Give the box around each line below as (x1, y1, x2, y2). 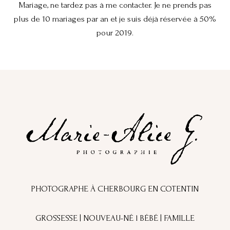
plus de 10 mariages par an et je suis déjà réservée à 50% (14, 14, 216, 24)
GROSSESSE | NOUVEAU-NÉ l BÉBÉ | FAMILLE (35, 213, 195, 223)
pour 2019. (97, 28, 133, 37)
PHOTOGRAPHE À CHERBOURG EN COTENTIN (31, 183, 199, 194)
